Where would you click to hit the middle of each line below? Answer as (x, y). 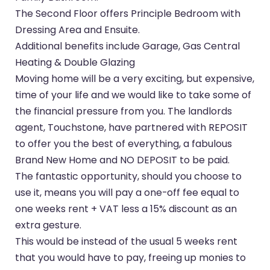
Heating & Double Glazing (75, 62)
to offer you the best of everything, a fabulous (124, 143)
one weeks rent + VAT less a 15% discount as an (126, 209)
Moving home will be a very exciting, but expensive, (135, 78)
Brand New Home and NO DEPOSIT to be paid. (123, 160)
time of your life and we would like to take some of (133, 95)
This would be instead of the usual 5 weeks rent (127, 241)
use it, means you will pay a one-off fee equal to (127, 192)
